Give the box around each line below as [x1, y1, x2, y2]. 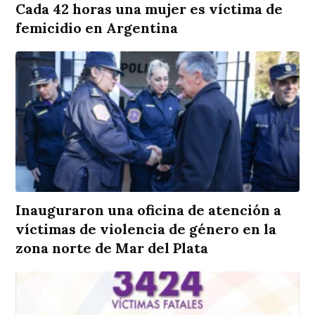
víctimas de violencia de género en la [15, 220, 277, 238]
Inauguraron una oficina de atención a [15, 201, 282, 219]
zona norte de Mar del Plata [15, 239, 209, 257]
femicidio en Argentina [15, 19, 179, 37]
